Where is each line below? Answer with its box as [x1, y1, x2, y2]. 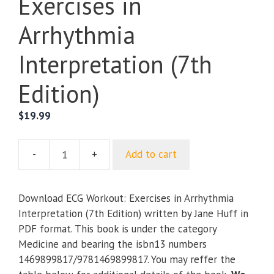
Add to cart [125, 147, 177, 161]
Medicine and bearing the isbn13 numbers [18, 237, 207, 251]
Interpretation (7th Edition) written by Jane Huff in [18, 206, 248, 220]
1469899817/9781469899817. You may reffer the [18, 252, 235, 266]
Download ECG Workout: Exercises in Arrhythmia [18, 191, 234, 205]
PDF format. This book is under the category [18, 221, 217, 235]
